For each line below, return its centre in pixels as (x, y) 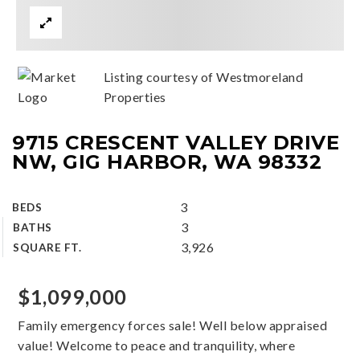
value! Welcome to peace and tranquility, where (157, 345)
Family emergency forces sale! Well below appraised (173, 325)
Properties (135, 97)
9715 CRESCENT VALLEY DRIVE (176, 142)
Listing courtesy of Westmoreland (203, 77)
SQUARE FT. (47, 247)
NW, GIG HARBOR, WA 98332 (167, 162)
